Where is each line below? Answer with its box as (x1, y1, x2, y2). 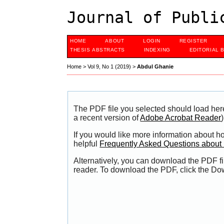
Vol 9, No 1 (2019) (87, 63, 131, 70)
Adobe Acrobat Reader (140, 113, 221, 122)
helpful (73, 139, 100, 148)
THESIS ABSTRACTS (70, 47, 125, 52)
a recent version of (73, 113, 140, 122)
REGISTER (179, 38, 207, 43)
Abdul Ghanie (137, 63, 174, 70)
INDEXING (143, 47, 170, 52)
